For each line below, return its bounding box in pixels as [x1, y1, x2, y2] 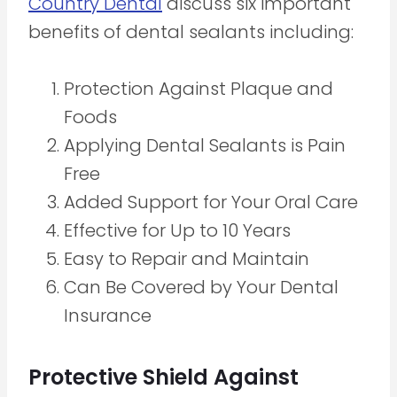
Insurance [64, 302, 152, 328]
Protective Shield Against [28, 362, 299, 392]
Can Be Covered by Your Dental [64, 274, 339, 300]
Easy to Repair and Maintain [64, 245, 309, 271]
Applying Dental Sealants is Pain [64, 132, 346, 158]
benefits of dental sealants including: [28, 19, 354, 44]
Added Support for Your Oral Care [64, 189, 358, 214]
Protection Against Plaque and [64, 75, 333, 101]
